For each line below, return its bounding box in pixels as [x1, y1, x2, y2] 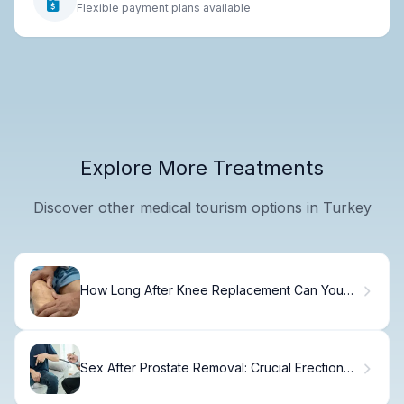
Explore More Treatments [80, 155, 324, 179]
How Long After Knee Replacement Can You [80, 282, 344, 298]
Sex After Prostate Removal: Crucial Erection [80, 360, 344, 376]
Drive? [80, 298, 118, 314]
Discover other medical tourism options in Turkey [32, 197, 372, 216]
